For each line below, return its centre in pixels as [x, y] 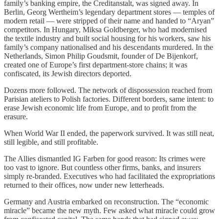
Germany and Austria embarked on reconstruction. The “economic [106, 201]
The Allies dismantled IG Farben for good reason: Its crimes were [105, 158]
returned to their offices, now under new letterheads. [84, 185]
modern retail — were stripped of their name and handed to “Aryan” [109, 21]
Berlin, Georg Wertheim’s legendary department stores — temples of [109, 12]
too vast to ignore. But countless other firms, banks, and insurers [102, 167]
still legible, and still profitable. [51, 142]
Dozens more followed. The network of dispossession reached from [108, 90]
